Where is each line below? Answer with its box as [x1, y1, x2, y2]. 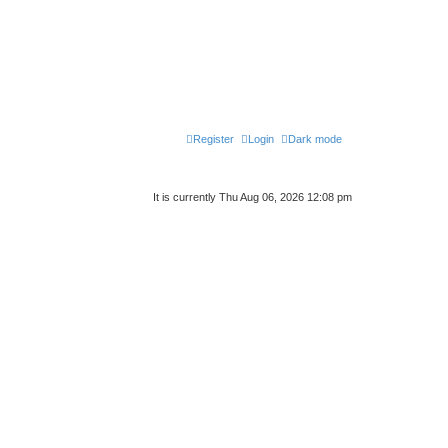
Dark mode [288, 132, 342, 145]
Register [193, 132, 234, 145]
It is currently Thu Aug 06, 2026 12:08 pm [153, 190, 352, 203]
